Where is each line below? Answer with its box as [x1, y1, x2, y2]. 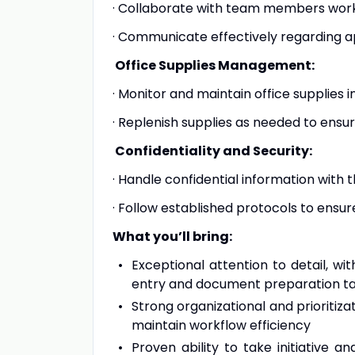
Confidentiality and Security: [113, 142, 312, 160]
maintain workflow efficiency [132, 316, 311, 334]
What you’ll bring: [113, 227, 232, 246]
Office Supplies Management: [113, 56, 315, 74]
